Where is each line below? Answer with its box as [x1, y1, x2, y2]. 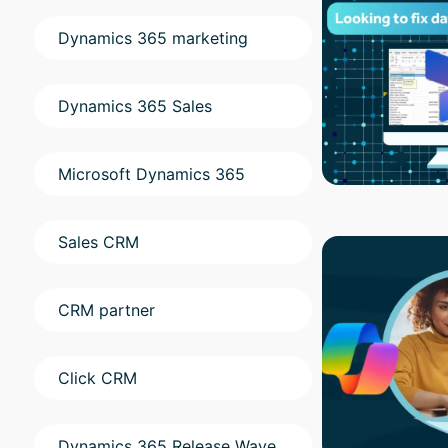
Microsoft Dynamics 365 [58, 164, 245, 185]
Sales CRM [58, 232, 139, 253]
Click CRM [58, 368, 137, 389]
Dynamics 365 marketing [58, 28, 248, 49]
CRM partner [58, 300, 155, 321]
